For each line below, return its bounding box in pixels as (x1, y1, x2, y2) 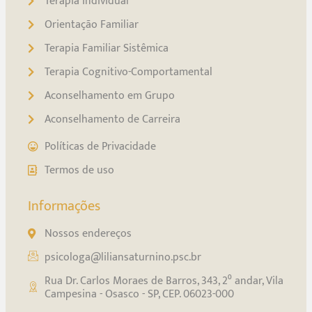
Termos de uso (44, 161, 114, 180)
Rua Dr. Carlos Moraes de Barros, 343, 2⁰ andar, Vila (44, 272, 283, 291)
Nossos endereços (44, 224, 132, 244)
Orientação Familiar (44, 15, 139, 35)
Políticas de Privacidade (44, 137, 156, 157)
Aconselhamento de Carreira (44, 110, 180, 130)
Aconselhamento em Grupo (44, 86, 175, 106)
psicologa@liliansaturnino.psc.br (44, 248, 201, 267)
